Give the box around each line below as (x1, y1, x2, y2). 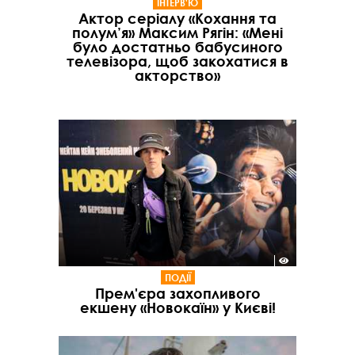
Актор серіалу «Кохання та (78, 9, 277, 27)
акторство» (135, 66, 220, 84)
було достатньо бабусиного (72, 37, 283, 55)
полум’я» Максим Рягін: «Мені (72, 23, 283, 41)
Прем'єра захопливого (94, 284, 261, 303)
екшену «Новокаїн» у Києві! (79, 299, 276, 317)
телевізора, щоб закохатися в (67, 52, 288, 70)
